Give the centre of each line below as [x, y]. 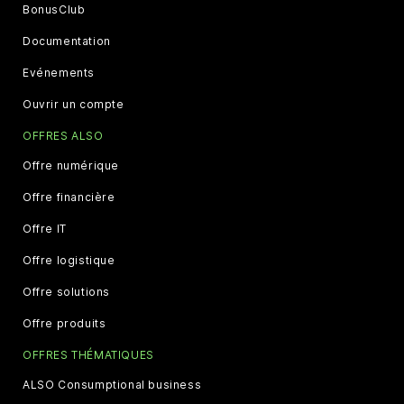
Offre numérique [71, 166]
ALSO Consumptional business [112, 385]
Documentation [67, 41]
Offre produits [64, 324]
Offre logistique [69, 261]
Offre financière [69, 197]
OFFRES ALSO [63, 136]
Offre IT [45, 229]
